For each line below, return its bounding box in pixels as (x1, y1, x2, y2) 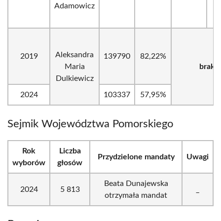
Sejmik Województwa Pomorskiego (7, 118, 173, 129)
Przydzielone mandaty (97, 153, 175, 161)
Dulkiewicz (55, 74, 94, 82)
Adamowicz (54, 2, 95, 10)
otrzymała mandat (105, 191, 167, 199)
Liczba (59, 147, 81, 155)
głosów (57, 159, 82, 167)
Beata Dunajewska (104, 180, 168, 187)
